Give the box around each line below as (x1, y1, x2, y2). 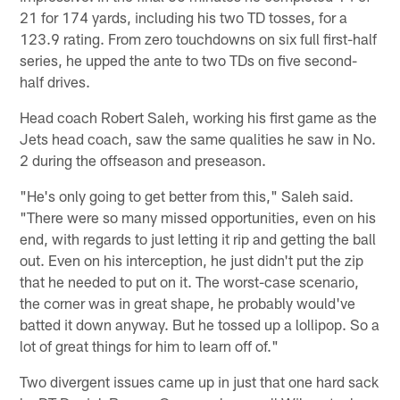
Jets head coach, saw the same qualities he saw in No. (20, 129, 377, 148)
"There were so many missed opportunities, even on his (20, 208, 377, 227)
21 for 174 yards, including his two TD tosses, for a (20, 8, 348, 27)
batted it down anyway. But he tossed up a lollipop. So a (20, 315, 380, 334)
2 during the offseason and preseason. (20, 151, 267, 170)
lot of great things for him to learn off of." (20, 337, 279, 355)
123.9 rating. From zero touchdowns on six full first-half (20, 29, 378, 48)
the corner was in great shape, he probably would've (20, 294, 356, 312)
